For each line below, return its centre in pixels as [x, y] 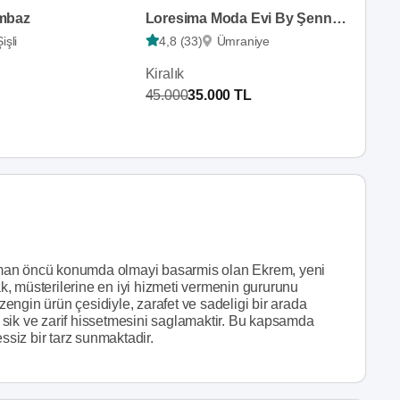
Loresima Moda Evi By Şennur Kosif [339, 18]
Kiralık [165, 73]
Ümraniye [243, 41]
